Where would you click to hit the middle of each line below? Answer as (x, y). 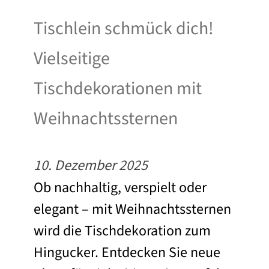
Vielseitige (72, 59)
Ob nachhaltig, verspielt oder (120, 188)
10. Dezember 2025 (91, 166)
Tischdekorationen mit (118, 89)
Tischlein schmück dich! (124, 29)
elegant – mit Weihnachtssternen (132, 210)
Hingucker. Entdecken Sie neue (127, 253)
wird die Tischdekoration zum (122, 231)
